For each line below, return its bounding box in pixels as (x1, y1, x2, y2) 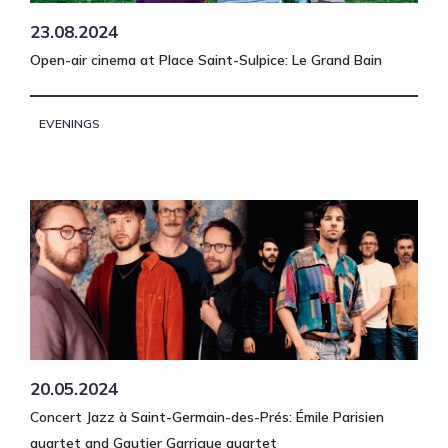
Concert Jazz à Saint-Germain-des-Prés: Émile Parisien (30, 408, 384, 427)
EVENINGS (39, 116, 100, 132)
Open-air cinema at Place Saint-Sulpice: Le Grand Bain (30, 50, 382, 69)
